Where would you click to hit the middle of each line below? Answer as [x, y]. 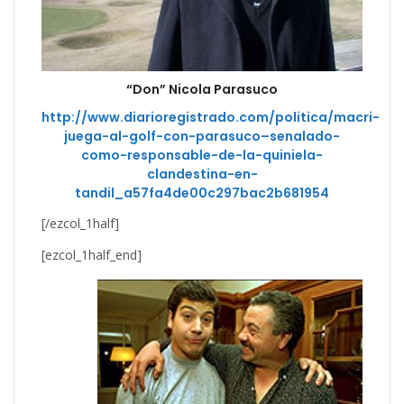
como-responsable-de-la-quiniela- [202, 156]
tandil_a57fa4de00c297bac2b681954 [202, 193]
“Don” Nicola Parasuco [202, 90]
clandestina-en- [202, 174]
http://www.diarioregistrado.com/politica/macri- [211, 118]
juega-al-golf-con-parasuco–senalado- [202, 137]
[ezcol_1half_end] [92, 255]
